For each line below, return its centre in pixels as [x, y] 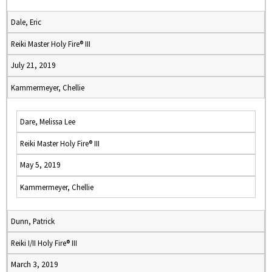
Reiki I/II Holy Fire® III [44, 243]
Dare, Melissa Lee [48, 121]
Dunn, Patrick [33, 221]
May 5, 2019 [40, 165]
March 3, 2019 [35, 264]
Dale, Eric [26, 22]
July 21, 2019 [33, 65]
